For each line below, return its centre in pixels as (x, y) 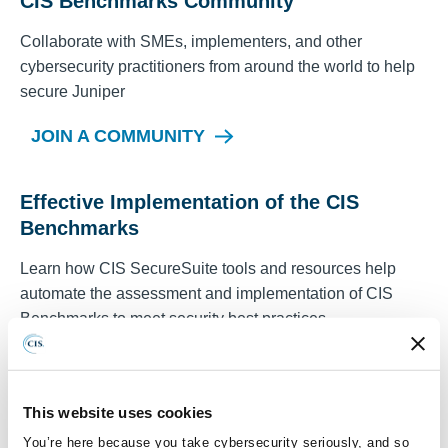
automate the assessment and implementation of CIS (206, 293)
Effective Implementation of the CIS (189, 202)
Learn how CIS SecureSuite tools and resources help (208, 268)
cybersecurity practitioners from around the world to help (217, 66)
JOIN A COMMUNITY (118, 136)
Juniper (98, 91)
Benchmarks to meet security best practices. (175, 318)
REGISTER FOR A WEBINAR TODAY (185, 363)
